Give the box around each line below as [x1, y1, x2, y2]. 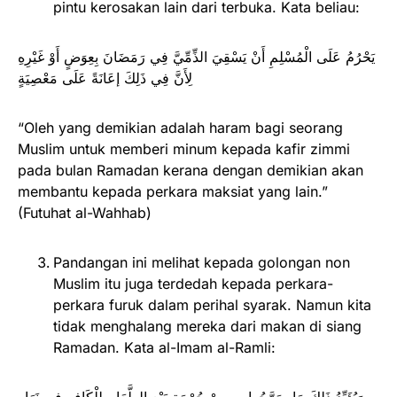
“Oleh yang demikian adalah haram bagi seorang [18, 119, 343, 137]
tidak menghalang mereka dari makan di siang [53, 317, 362, 336]
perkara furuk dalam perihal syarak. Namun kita [53, 296, 371, 315]
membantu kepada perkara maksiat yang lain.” [18, 183, 328, 201]
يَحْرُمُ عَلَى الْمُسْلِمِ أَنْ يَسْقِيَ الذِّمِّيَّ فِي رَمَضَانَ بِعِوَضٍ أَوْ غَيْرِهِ [18, 48, 375, 66]
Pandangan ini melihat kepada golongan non [53, 253, 350, 272]
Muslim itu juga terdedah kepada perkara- [53, 275, 333, 293]
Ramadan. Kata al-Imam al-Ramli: [53, 339, 276, 357]
